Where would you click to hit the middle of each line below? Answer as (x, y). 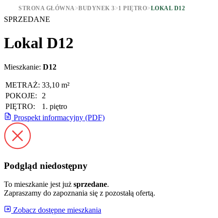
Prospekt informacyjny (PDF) (58, 117)
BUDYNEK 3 (97, 8)
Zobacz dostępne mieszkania (56, 210)
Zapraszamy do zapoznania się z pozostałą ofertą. (80, 193)
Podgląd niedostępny (46, 165)
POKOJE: (21, 95)
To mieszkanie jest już (39, 184)
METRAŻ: (23, 85)
